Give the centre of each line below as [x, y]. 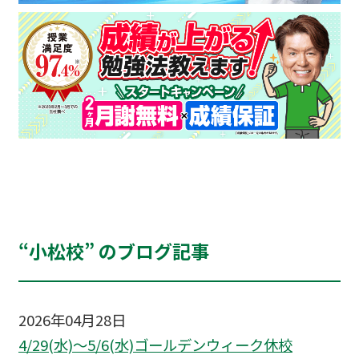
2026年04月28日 [72, 320]
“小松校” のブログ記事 [113, 251]
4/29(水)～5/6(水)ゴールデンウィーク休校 [155, 345]
